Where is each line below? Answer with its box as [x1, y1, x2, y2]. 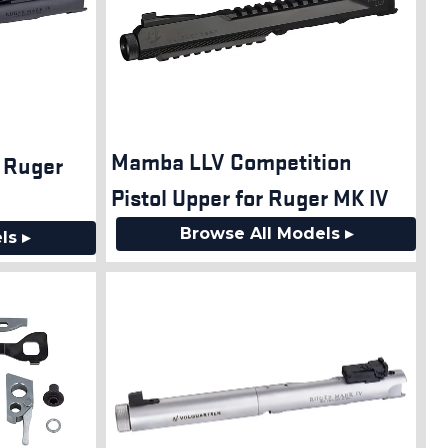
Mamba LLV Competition [111, 145, 352, 176]
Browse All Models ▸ [179, 223, 353, 243]
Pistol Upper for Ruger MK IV [111, 181, 389, 212]
